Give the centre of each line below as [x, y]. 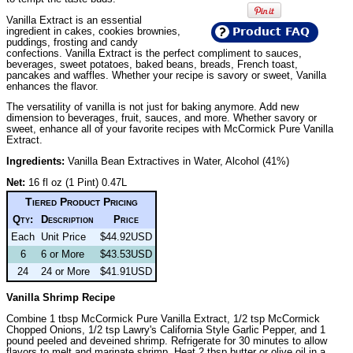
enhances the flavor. [52, 86]
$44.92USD [126, 237]
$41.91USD [126, 272]
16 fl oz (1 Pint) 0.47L [76, 182]
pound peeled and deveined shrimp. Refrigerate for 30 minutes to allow [167, 340]
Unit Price [63, 237]
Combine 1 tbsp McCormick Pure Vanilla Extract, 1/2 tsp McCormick [163, 318]
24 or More [65, 272]
